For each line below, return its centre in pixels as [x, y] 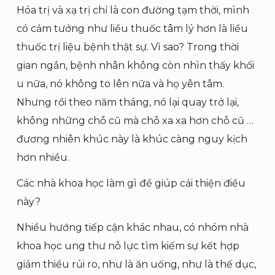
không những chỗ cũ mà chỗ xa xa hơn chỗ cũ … [135, 121]
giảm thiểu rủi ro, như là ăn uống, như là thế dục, [136, 264]
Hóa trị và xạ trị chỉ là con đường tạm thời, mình [133, 10]
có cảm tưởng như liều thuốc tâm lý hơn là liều [132, 29]
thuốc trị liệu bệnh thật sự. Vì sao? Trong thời [128, 47]
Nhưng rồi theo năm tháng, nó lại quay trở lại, [128, 102]
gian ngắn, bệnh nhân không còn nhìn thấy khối [135, 65]
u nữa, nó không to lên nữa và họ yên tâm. [120, 84]
